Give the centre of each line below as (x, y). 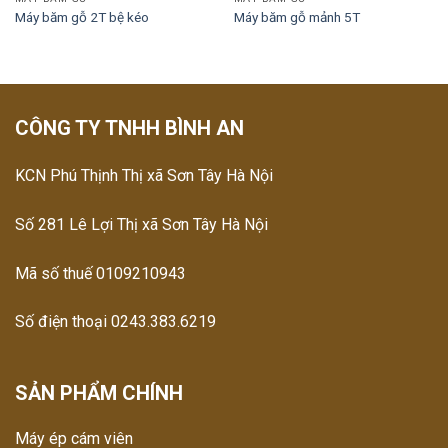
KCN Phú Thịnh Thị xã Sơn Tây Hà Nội (144, 175)
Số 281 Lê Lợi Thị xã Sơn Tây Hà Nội (141, 224)
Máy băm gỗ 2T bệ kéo (81, 16)
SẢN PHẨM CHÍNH (99, 393)
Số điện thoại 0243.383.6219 (115, 322)
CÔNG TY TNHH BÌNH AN (129, 127)
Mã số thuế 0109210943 (100, 273)
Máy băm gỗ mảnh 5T (296, 16)
